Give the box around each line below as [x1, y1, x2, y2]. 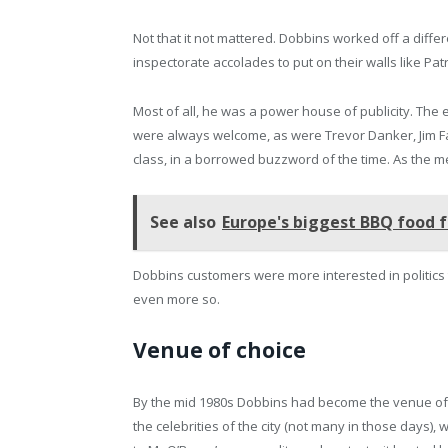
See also [150, 210, 216, 233]
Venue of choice [133, 335, 306, 364]
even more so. [133, 289, 223, 308]
